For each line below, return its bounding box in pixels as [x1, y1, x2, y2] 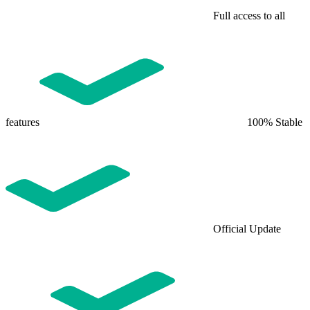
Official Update [213, 222, 281, 235]
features [6, 116, 39, 128]
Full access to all [213, 9, 285, 21]
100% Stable [247, 116, 302, 128]
